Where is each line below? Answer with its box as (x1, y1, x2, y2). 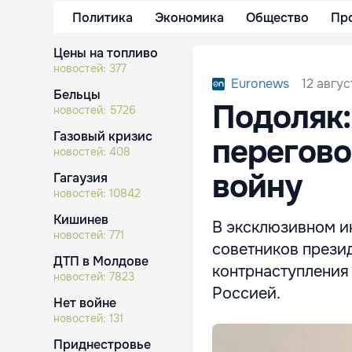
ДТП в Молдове (53, 253, 148, 269)
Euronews (231, 75, 289, 92)
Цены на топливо (53, 45, 158, 61)
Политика (72, 9, 133, 26)
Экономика (155, 9, 224, 26)
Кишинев (53, 211, 108, 228)
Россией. (212, 284, 280, 303)
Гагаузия (53, 170, 108, 186)
